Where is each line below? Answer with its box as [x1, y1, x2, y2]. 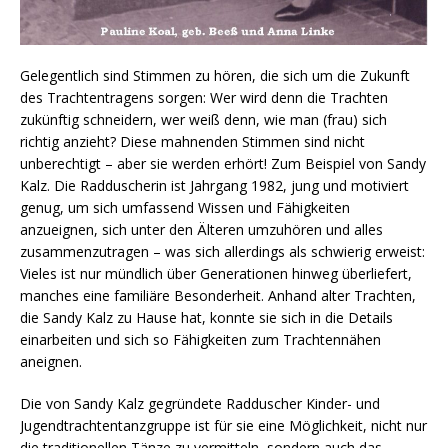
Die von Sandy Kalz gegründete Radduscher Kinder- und [20, 393, 380, 413]
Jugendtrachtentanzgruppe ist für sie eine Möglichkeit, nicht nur [20, 415, 427, 435]
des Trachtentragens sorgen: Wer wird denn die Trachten [20, 87, 388, 107]
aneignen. [20, 351, 82, 371]
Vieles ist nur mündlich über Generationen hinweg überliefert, [20, 263, 412, 283]
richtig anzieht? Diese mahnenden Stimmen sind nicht [20, 131, 365, 151]
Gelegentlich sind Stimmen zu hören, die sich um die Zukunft [20, 65, 410, 85]
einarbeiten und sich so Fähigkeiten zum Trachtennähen [20, 329, 381, 349]
